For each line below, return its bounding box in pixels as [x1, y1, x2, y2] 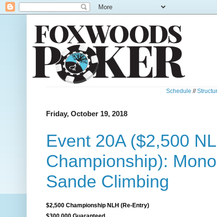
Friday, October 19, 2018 [46, 109, 127, 118]
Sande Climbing [46, 171, 169, 191]
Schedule [166, 88, 191, 94]
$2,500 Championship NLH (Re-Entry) [46, 202, 149, 209]
